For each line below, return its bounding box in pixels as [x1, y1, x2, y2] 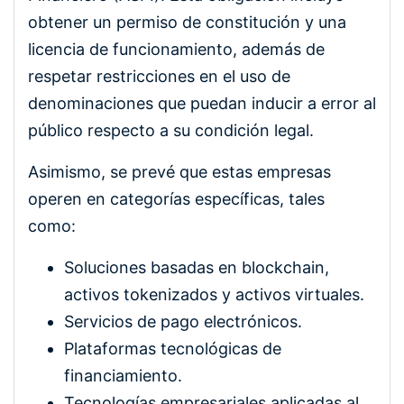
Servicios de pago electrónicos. [64, 311, 302, 331]
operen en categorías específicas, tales [28, 188, 325, 208]
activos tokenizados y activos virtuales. [64, 284, 364, 304]
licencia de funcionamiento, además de [28, 39, 325, 59]
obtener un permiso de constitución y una [28, 12, 346, 32]
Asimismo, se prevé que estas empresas [28, 161, 331, 181]
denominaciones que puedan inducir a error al [28, 93, 376, 113]
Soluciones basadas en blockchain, [64, 257, 329, 277]
